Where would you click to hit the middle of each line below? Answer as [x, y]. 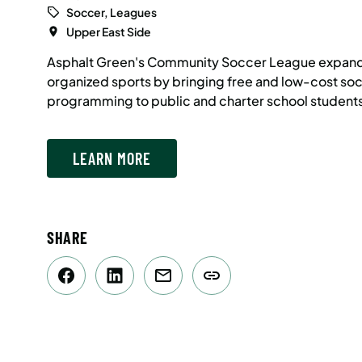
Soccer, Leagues [111, 13]
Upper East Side [108, 32]
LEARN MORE [112, 159]
